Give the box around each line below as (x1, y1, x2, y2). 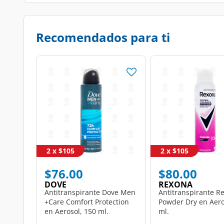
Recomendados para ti (36, 29, 170, 45)
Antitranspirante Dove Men (44, 187, 135, 197)
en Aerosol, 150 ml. (44, 206, 108, 216)
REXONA (158, 178, 192, 190)
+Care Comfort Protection (44, 196, 129, 206)
